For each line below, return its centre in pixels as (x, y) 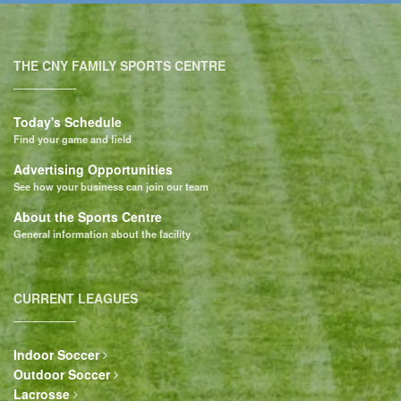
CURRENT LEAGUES (76, 298)
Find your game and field (73, 138)
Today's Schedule (68, 121)
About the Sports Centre (88, 216)
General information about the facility (102, 233)
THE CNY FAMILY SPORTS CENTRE (119, 65)
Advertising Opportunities (93, 169)
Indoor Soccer (56, 354)
